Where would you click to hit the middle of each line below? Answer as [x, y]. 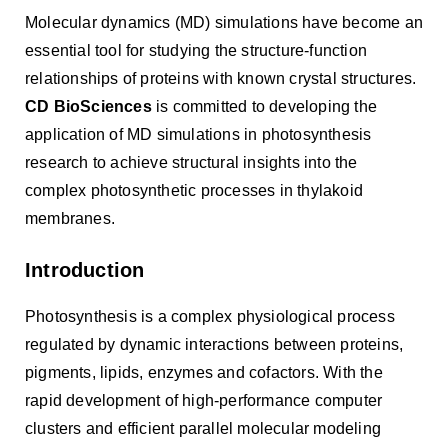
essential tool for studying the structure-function [196, 50]
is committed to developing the [264, 106]
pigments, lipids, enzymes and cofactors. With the [204, 372]
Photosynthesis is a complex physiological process [210, 316]
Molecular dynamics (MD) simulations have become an [224, 22]
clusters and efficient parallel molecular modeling [203, 428]
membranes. [70, 218]
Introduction [85, 270]
